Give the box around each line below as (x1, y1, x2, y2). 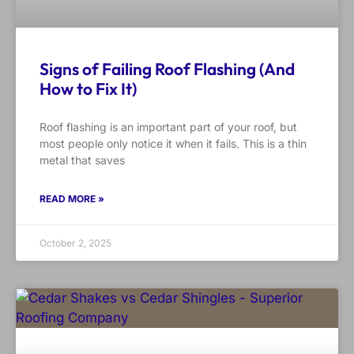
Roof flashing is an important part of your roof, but (40, 120, 297, 134)
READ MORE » (40, 193, 104, 205)
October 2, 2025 (40, 237, 111, 250)
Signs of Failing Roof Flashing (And (40, 58, 295, 80)
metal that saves (40, 153, 125, 168)
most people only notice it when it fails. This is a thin (40, 137, 307, 151)
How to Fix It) (40, 78, 137, 100)
